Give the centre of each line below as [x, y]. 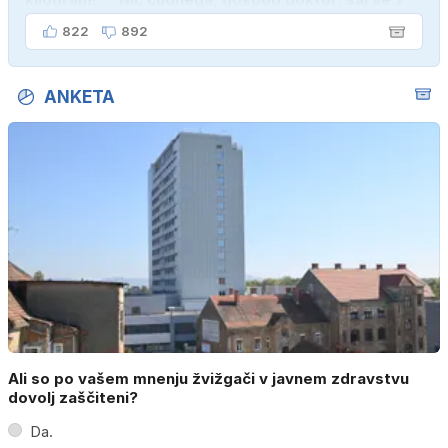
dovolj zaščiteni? [73, 397]
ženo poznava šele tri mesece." [147, 22]
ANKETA [79, 97]
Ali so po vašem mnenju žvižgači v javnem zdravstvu [208, 378]
